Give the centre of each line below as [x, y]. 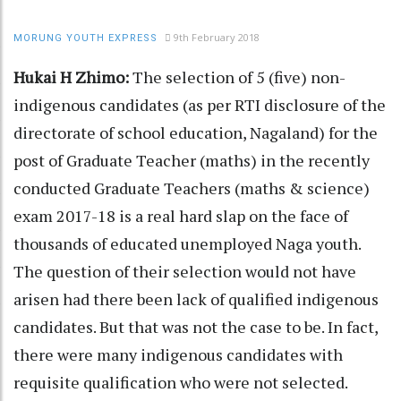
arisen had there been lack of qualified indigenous [196, 299]
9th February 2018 [217, 37]
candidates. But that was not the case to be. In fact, [196, 326]
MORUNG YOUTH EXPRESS [85, 38]
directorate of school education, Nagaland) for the [196, 132]
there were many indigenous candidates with [178, 354]
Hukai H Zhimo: [71, 77]
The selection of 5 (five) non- [237, 77]
